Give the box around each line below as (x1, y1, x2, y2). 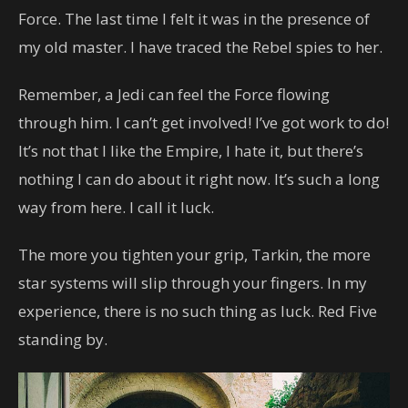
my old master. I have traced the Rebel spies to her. (18, 36, 382, 57)
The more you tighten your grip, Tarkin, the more (18, 243, 371, 265)
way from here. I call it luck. (18, 196, 214, 218)
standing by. (18, 328, 107, 350)
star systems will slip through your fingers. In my (18, 271, 367, 293)
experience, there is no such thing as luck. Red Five (18, 300, 377, 321)
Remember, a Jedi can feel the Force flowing (18, 83, 330, 105)
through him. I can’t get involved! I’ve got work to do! (18, 111, 389, 133)
